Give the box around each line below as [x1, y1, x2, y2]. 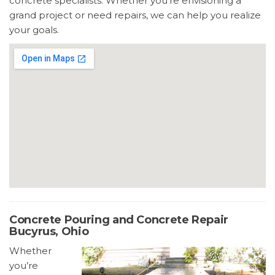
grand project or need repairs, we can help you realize [9, 9, 261, 21]
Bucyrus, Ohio [9, 225, 89, 239]
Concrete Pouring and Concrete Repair [9, 213, 229, 227]
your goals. [9, 23, 59, 36]
